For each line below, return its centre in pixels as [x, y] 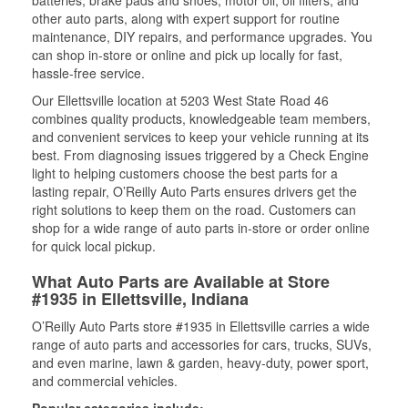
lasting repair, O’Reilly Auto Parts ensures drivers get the [194, 191]
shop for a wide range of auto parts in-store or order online [201, 228]
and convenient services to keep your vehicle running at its [200, 137]
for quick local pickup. [94, 246]
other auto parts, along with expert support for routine [186, 18]
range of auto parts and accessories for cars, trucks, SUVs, [202, 344]
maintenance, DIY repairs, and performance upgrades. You [202, 36]
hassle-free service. [88, 73]
